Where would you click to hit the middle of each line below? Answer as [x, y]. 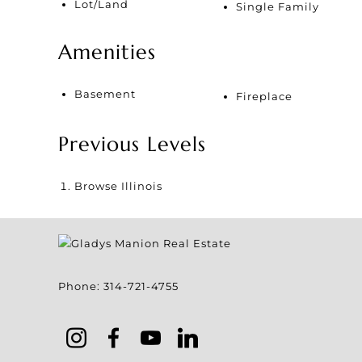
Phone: [81, 286]
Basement [105, 93]
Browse [98, 185]
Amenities [107, 52]
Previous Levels [132, 144]
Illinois [142, 185]
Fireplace [264, 96]
